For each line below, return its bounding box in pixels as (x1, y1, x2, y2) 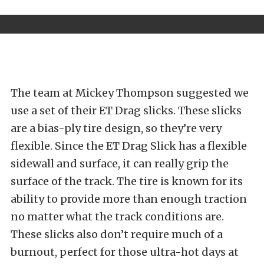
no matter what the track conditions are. (11, 209, 224, 223)
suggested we (174, 85, 249, 100)
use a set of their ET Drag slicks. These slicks (11, 103, 242, 117)
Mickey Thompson (75, 85, 174, 100)
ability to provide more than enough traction (11, 192, 247, 206)
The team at (11, 85, 73, 100)
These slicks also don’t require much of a (11, 227, 223, 241)
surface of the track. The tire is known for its (11, 174, 243, 188)
